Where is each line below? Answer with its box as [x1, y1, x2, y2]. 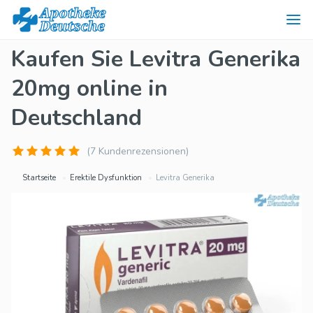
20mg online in [11, 73, 168, 103]
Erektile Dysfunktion [70, 173, 142, 183]
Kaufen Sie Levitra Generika [11, 44, 300, 74]
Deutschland [11, 103, 142, 133]
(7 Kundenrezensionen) [87, 144, 189, 158]
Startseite [22, 173, 56, 183]
